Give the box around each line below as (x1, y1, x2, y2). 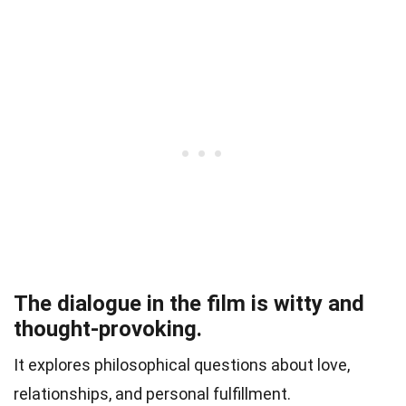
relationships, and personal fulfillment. (14, 384, 291, 404)
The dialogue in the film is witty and (14, 291, 364, 317)
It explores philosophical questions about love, (14, 355, 350, 375)
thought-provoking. (14, 316, 202, 343)
